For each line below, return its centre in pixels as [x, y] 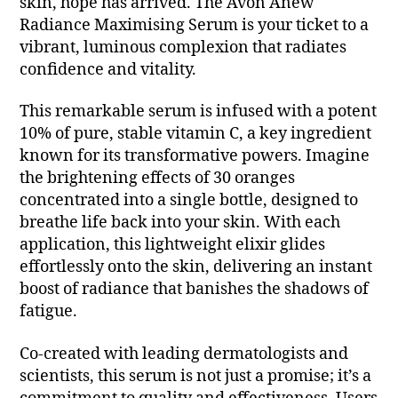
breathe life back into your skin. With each [180, 223]
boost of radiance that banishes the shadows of [195, 290]
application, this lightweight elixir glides [173, 245]
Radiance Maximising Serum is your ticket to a [195, 25]
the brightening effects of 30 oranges [158, 179]
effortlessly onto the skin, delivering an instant [196, 267]
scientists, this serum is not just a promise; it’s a [196, 376]
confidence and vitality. [108, 69]
